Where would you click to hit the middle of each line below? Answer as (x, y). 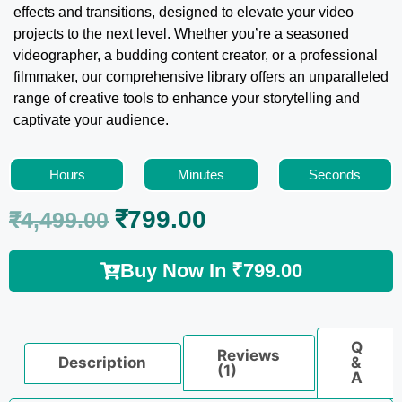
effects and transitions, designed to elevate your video (184, 12)
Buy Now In (175, 270)
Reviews (249, 355)
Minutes (201, 175)
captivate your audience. (91, 120)
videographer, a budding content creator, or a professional (196, 55)
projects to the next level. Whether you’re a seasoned (181, 34)
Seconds (335, 175)
